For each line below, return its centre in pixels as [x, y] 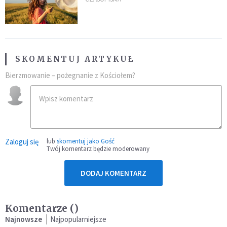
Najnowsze [24, 219]
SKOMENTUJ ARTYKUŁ [75, 59]
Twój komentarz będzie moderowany [98, 148]
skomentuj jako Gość [86, 141]
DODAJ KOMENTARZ [113, 173]
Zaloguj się [22, 141]
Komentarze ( [40, 208]
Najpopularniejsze [78, 219]
